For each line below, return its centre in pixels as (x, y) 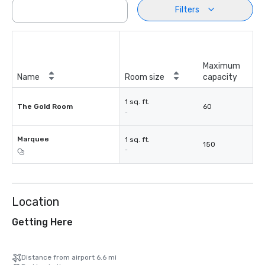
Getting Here (42, 222)
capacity (220, 77)
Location (35, 202)
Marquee (33, 139)
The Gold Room (45, 106)
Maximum (222, 66)
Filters (187, 9)
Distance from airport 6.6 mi (69, 257)
